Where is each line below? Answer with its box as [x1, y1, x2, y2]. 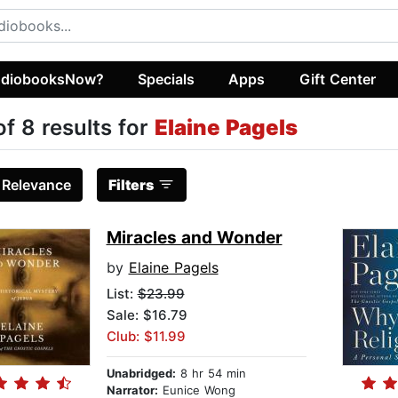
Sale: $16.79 [106, 306, 187, 324]
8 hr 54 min [175, 366, 246, 381]
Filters [107, 176, 154, 195]
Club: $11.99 [106, 328, 186, 346]
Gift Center [298, 69, 376, 88]
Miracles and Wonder [106, 227, 283, 249]
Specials [138, 69, 195, 88]
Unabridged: [106, 366, 176, 381]
